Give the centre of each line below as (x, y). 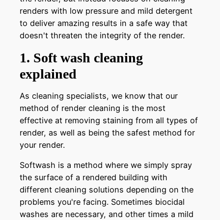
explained (48, 74)
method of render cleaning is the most (93, 108)
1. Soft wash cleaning (81, 57)
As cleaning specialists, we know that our (99, 96)
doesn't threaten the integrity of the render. (102, 35)
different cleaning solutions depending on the (107, 190)
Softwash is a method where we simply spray (106, 165)
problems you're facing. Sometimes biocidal (102, 202)
